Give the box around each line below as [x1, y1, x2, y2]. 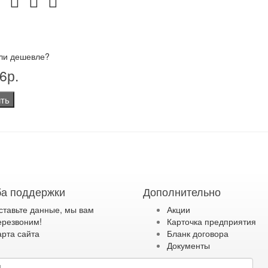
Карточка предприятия [167, 215, 256, 227]
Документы [167, 239, 210, 251]
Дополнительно [143, 184, 221, 199]
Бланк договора [167, 227, 229, 239]
